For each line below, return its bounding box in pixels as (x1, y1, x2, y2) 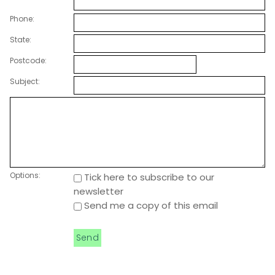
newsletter (74, 185, 123, 198)
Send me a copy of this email (82, 199, 218, 212)
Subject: (10, 76, 40, 87)
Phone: (10, 13, 34, 24)
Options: (10, 170, 41, 181)
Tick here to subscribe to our (82, 171, 214, 184)
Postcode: (10, 55, 47, 66)
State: (10, 34, 31, 45)
